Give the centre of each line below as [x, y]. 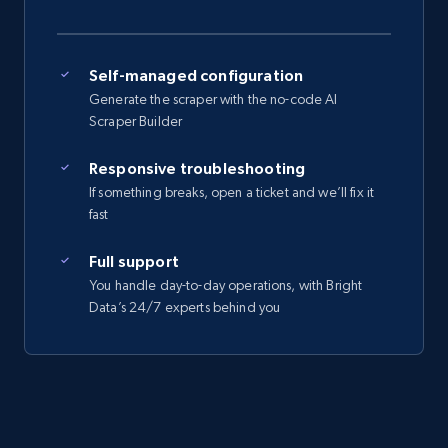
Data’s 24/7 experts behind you [185, 307]
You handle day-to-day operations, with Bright [226, 285]
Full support [134, 261]
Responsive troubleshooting [197, 168]
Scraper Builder [136, 121]
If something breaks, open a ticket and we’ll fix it [232, 192]
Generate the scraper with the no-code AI [213, 99]
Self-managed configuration [196, 75]
